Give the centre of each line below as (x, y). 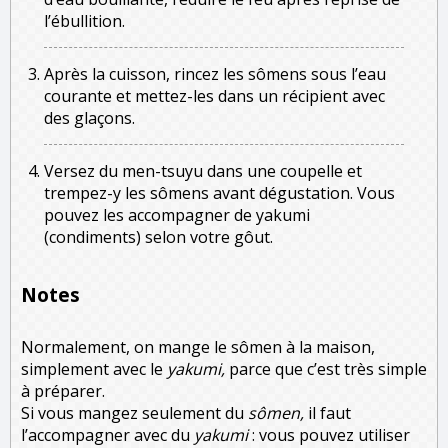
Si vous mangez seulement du (134, 412)
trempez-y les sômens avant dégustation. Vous (219, 192)
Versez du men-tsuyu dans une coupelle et (203, 170)
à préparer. (63, 390)
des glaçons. (89, 117)
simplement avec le (92, 368)
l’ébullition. (84, 20)
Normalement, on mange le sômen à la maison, (198, 346)
